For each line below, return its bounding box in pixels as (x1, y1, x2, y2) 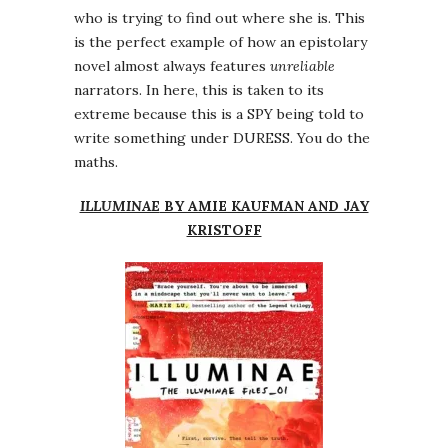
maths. (74, 153, 118, 172)
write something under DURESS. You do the (74, 129, 370, 148)
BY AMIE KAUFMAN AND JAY (159, 197, 369, 216)
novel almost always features (74, 57, 270, 76)
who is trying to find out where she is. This (74, 9, 365, 28)
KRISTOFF (186, 221, 262, 240)
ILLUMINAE (79, 197, 160, 216)
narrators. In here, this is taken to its (74, 81, 324, 100)
